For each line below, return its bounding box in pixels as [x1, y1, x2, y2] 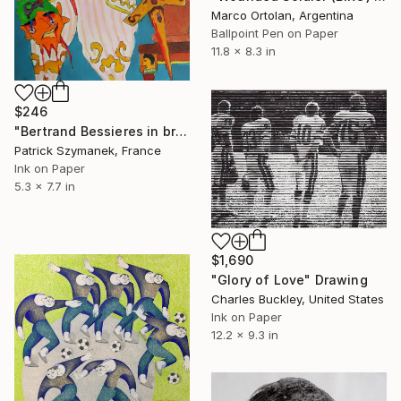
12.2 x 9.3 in [211, 328, 278, 343]
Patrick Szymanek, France [14, 143, 161, 158]
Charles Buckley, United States [211, 292, 384, 307]
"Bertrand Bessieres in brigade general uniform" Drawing [175, 124, 188, 140]
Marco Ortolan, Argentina [211, 7, 354, 22]
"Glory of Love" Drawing [211, 272, 368, 288]
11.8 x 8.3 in [211, 43, 276, 58]
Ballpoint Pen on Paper [211, 25, 338, 40]
